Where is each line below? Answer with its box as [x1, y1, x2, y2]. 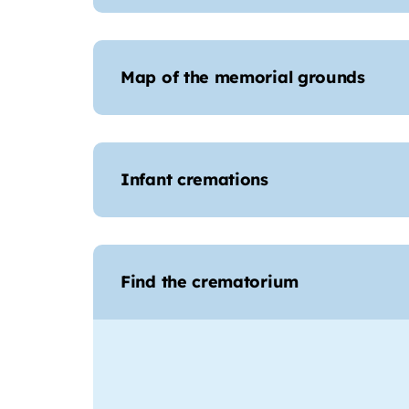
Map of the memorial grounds [121, 67, 365, 89]
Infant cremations [121, 169, 268, 191]
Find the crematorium [121, 271, 299, 293]
